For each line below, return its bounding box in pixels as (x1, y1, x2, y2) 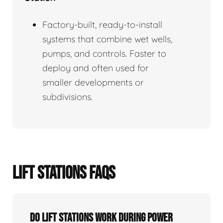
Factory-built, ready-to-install (42, 18, 162, 30)
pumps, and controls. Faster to (42, 47, 166, 59)
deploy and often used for (42, 62, 149, 74)
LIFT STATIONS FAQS (12, 162, 115, 184)
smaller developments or (42, 76, 144, 88)
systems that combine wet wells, (42, 33, 172, 45)
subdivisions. (42, 91, 93, 103)
